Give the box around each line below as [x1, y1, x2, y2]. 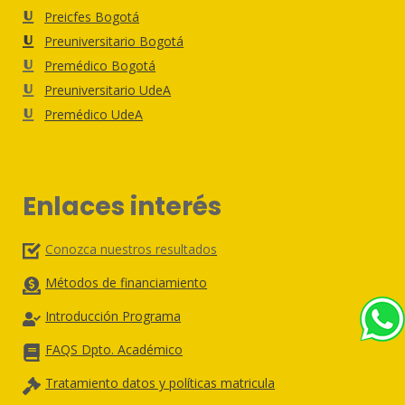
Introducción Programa [45, 306, 182, 325]
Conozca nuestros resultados [45, 240, 218, 258]
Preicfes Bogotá [44, 8, 140, 26]
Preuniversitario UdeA [44, 81, 172, 99]
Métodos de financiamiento [45, 273, 208, 291]
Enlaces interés [23, 188, 222, 224]
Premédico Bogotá [44, 57, 156, 75]
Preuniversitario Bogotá [44, 33, 184, 51]
